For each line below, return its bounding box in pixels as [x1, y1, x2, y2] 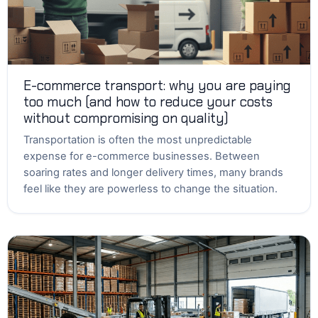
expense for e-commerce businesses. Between [23, 150, 260, 163]
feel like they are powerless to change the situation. [23, 182, 278, 195]
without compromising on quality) [23, 109, 232, 127]
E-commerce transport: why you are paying [23, 77, 291, 94]
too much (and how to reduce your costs [23, 93, 273, 111]
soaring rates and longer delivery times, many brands [23, 166, 283, 179]
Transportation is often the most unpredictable [23, 133, 252, 146]
